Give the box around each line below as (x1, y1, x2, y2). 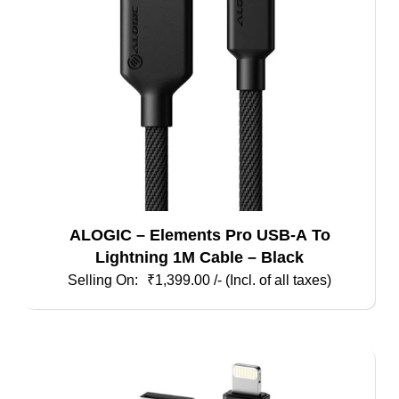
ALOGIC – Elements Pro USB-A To (69, 226, 330, 245)
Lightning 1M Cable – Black (95, 248, 304, 267)
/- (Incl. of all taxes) (214, 272, 331, 288)
